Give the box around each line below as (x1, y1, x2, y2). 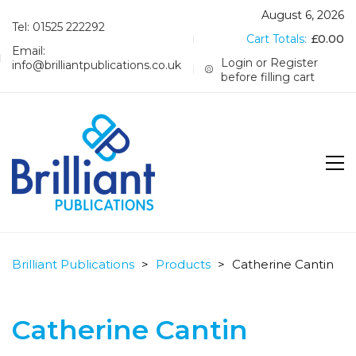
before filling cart (221, 70, 315, 84)
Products (156, 257, 211, 272)
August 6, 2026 (261, 8, 344, 22)
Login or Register (221, 56, 319, 70)
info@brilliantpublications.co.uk (12, 58, 181, 72)
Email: (12, 44, 45, 58)
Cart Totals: (246, 32, 310, 46)
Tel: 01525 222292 (12, 20, 105, 34)
